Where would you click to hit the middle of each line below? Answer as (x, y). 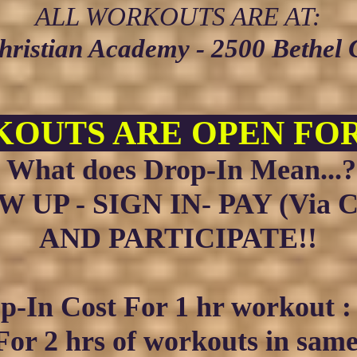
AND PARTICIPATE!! (178, 238)
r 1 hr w (204, 307)
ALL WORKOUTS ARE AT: (178, 17)
